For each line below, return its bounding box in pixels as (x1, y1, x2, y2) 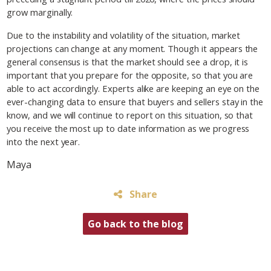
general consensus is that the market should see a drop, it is (7, 55, 249, 68)
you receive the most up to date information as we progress (7, 122, 250, 134)
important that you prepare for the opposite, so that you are (7, 68, 253, 81)
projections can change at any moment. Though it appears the (7, 42, 258, 54)
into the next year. (7, 135, 80, 148)
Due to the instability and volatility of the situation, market (7, 28, 241, 41)
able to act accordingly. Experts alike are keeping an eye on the (7, 82, 260, 94)
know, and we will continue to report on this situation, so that (7, 108, 253, 121)
